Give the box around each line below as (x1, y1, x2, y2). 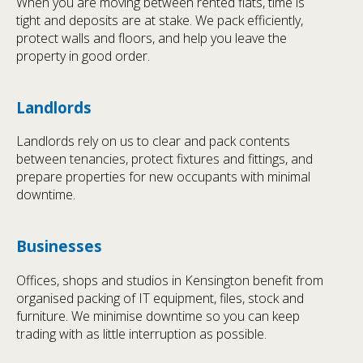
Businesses (16, 236, 102, 257)
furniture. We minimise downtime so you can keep (16, 307, 300, 326)
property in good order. (16, 46, 150, 65)
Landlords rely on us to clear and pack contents (16, 132, 290, 151)
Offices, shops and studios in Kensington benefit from (16, 271, 323, 290)
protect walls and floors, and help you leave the (16, 28, 287, 47)
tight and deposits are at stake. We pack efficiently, (16, 11, 303, 29)
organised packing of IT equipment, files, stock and (16, 289, 304, 308)
